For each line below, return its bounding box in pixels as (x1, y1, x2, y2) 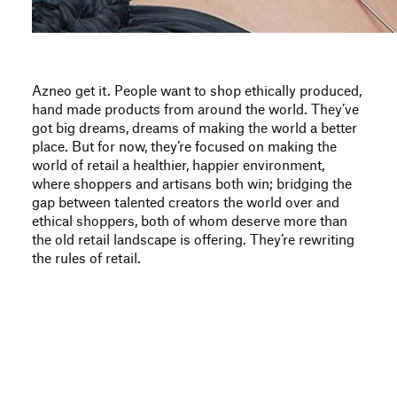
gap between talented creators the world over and (32, 197, 339, 210)
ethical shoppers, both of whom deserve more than (32, 215, 347, 229)
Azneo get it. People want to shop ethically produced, (32, 85, 362, 98)
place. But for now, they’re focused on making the (32, 141, 337, 154)
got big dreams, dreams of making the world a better (32, 122, 357, 136)
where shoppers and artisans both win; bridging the (32, 178, 352, 191)
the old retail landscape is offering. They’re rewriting (32, 234, 354, 247)
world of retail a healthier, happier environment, (32, 160, 324, 173)
